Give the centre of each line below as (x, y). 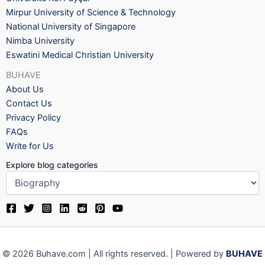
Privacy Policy (33, 118)
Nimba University (40, 41)
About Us (25, 90)
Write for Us (30, 146)
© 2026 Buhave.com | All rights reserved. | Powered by (114, 254)
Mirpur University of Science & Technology (91, 13)
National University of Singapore (71, 27)
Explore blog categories (52, 165)
